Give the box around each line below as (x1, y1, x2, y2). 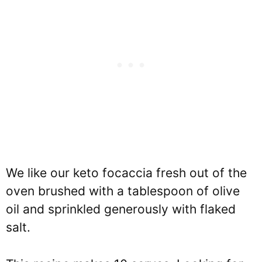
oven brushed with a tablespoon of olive (6, 184, 240, 198)
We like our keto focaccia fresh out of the (6, 166, 247, 180)
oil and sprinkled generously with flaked (6, 202, 236, 216)
